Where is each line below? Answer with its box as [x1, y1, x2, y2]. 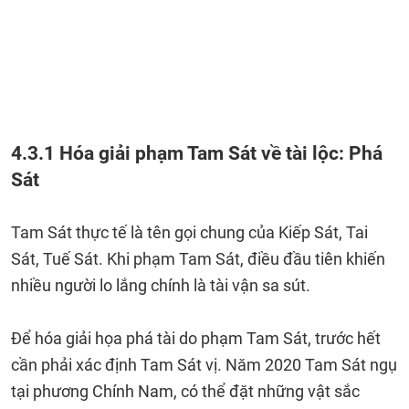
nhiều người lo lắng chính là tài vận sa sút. [11, 276, 310, 295]
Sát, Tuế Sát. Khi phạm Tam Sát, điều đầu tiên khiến [11, 249, 385, 268]
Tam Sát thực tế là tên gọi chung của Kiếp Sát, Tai [11, 223, 368, 242]
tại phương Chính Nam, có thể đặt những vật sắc [11, 382, 360, 401]
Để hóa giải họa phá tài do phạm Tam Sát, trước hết [11, 329, 381, 348]
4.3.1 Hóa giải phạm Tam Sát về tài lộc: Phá [11, 142, 383, 164]
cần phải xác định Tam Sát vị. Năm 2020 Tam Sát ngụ [11, 355, 397, 374]
